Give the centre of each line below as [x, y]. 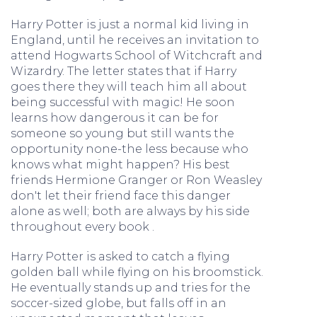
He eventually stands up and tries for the [131, 288]
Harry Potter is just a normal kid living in [130, 24]
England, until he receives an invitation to [135, 40]
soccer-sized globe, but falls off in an [119, 303]
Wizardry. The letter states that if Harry [123, 71]
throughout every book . [82, 227]
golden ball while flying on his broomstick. [137, 272]
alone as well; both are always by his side [130, 211]
